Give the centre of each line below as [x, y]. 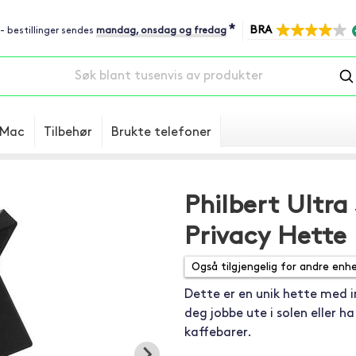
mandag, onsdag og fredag [161, 31]
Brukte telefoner [161, 133]
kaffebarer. [218, 333]
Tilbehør [68, 133]
